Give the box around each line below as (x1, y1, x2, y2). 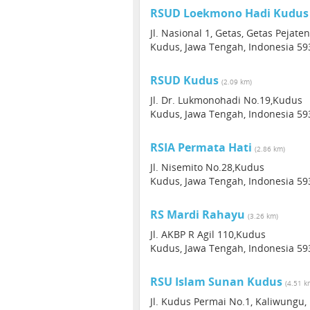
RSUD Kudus (150, 73, 219, 88)
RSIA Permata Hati (150, 140, 252, 155)
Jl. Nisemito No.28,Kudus (150, 161, 264, 174)
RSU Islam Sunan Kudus (150, 274, 282, 289)
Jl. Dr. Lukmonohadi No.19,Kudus (150, 93, 302, 107)
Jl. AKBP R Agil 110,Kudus (150, 228, 266, 241)
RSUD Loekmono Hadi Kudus (150, 6, 309, 21)
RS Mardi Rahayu (150, 207, 245, 222)
